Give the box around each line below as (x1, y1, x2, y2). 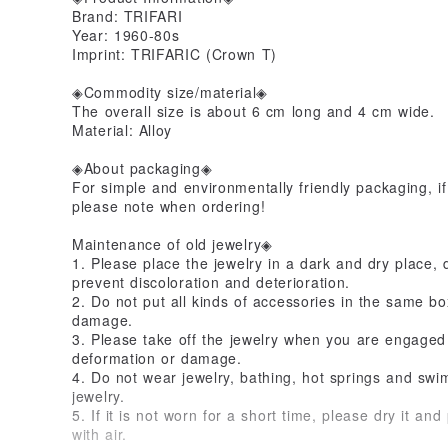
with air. (72, 423, 128, 444)
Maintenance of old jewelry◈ (72, 233, 273, 254)
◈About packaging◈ (72, 157, 213, 178)
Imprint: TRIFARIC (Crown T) (72, 43, 277, 64)
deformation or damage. (72, 347, 242, 368)
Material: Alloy (72, 119, 173, 140)
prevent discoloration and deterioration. (72, 271, 351, 292)
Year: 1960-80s (72, 24, 180, 45)
